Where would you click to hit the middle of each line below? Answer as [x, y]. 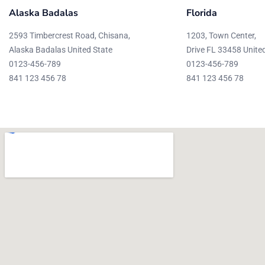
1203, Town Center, [221, 35]
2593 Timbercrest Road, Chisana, [70, 35]
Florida [202, 13]
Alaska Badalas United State [61, 49]
